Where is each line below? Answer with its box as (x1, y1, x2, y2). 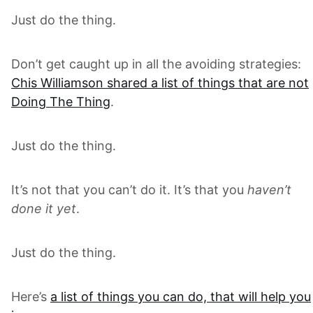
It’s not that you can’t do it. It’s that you (11, 182, 247, 198)
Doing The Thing (11, 94, 110, 110)
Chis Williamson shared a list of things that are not (11, 75, 309, 91)
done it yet (11, 201, 76, 217)
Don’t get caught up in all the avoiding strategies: (11, 57, 301, 72)
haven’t (247, 182, 291, 198)
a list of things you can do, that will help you (50, 289, 311, 305)
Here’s (11, 289, 50, 305)
